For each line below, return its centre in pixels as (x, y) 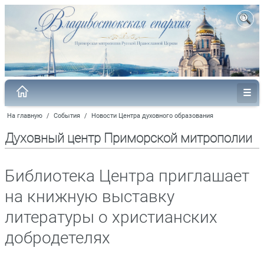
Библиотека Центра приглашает (127, 176)
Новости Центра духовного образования (152, 115)
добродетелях (57, 237)
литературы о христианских (111, 217)
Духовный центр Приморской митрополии (128, 138)
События (67, 115)
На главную (25, 115)
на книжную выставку (90, 196)
